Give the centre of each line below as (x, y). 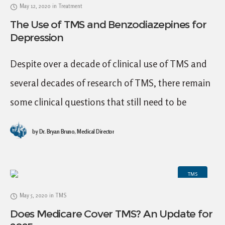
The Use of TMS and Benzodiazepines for (108, 24)
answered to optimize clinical (69, 121)
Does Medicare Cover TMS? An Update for (111, 214)
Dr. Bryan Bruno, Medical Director (76, 132)
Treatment (70, 6)
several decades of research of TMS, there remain (110, 83)
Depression (37, 37)
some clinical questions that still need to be (98, 102)
